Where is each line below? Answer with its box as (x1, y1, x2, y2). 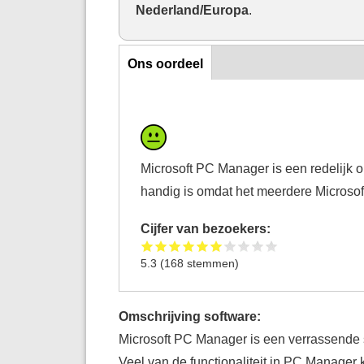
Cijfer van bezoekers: (141, 220, 275, 236)
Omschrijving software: (118, 309, 264, 324)
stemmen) (184, 256, 240, 270)
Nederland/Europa (135, 2, 249, 17)
